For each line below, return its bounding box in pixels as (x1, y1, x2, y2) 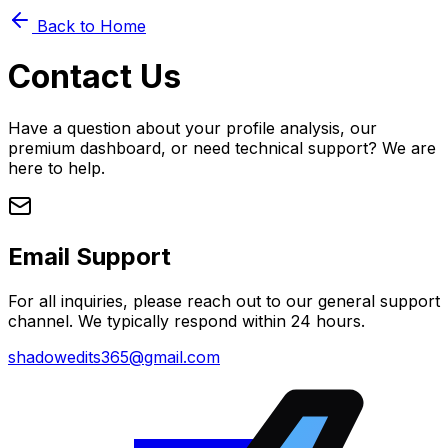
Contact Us (8, 57, 181, 97)
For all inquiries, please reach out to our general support (8, 290, 440, 311)
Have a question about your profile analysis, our (8, 117, 377, 138)
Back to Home (32, 16, 146, 36)
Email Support (8, 241, 171, 271)
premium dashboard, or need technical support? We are (8, 137, 436, 158)
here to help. (8, 157, 105, 178)
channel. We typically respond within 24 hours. (8, 310, 365, 331)
